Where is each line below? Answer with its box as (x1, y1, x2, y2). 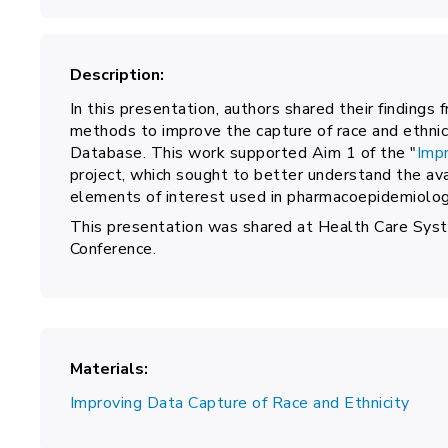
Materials (69, 358, 144, 380)
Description (69, 64, 160, 86)
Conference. (69, 238, 157, 260)
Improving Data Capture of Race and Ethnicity (69, 392, 410, 414)
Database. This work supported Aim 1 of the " (69, 142, 417, 164)
